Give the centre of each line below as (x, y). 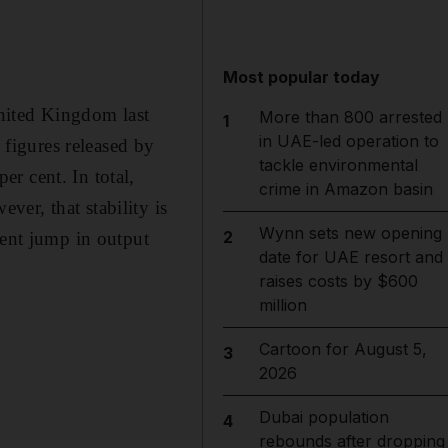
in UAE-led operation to (348, 141)
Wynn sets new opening (350, 233)
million (282, 305)
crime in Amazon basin (345, 189)
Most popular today (302, 77)
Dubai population (323, 417)
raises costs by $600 (338, 281)
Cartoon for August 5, (342, 349)
